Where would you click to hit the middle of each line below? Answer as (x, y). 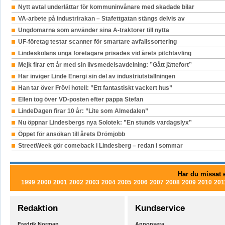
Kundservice (160, 208)
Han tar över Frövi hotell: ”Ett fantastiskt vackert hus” (95, 88)
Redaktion (37, 208)
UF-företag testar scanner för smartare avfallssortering (97, 41)
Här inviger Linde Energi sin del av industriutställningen (96, 76)
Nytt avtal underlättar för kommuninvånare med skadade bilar (106, 7)
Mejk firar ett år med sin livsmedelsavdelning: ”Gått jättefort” (105, 65)
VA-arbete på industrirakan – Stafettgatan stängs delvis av (101, 18)
